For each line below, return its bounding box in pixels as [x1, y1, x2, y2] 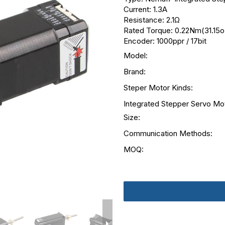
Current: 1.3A [123, 5, 167, 14]
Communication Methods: [123, 129, 212, 138]
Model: [123, 51, 148, 60]
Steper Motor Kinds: [123, 83, 193, 92]
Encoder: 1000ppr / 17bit [123, 36, 206, 46]
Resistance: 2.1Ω [123, 15, 180, 25]
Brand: [123, 67, 146, 76]
